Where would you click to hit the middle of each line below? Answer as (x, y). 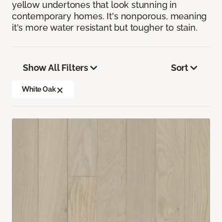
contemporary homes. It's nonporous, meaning (110, 16)
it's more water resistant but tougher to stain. (105, 28)
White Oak (39, 89)
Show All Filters (56, 68)
